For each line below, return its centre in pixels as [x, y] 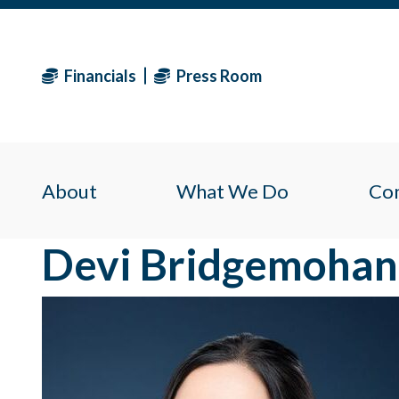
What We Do [233, 191]
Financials [99, 75]
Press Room [218, 75]
